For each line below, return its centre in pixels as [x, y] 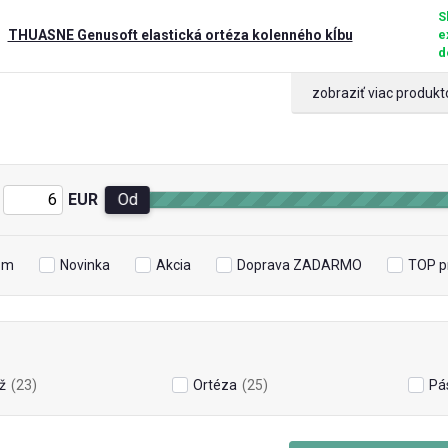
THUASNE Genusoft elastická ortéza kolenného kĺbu [180, 34]
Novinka [84, 264]
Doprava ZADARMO [299, 264]
